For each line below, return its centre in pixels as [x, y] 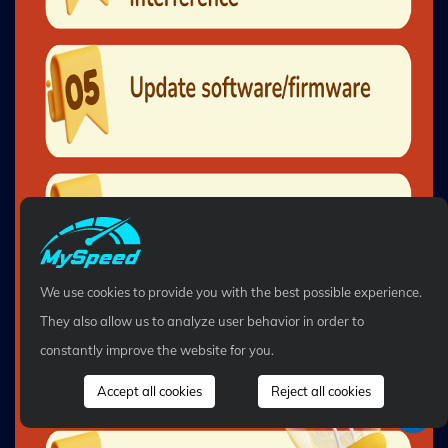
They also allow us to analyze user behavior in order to [202, 321]
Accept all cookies [149, 391]
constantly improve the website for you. [157, 350]
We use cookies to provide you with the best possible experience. [231, 292]
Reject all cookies [321, 391]
